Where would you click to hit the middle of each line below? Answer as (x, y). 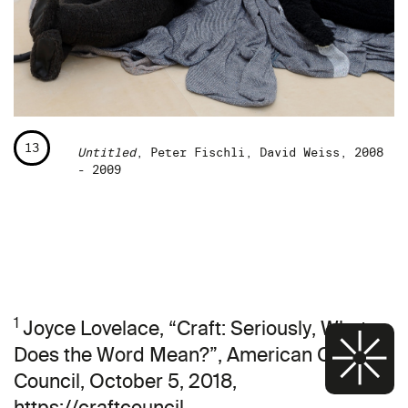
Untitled (107, 153)
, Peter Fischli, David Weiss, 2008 (260, 153)
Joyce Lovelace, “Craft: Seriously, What (195, 329)
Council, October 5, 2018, (125, 382)
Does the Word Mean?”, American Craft (188, 355)
